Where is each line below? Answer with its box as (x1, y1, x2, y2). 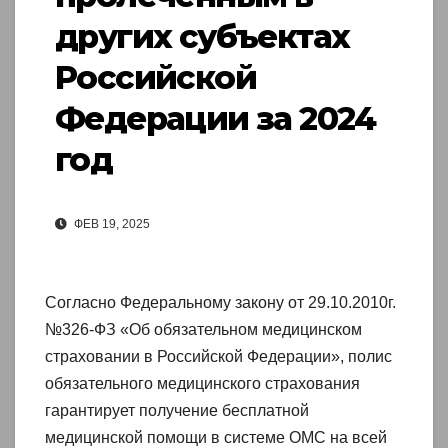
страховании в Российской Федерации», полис (45, 348, 392, 366)
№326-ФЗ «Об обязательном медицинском (45, 321, 362, 339)
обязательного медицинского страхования (45, 375, 360, 393)
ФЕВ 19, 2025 (71, 217, 150, 232)
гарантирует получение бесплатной (45, 402, 309, 420)
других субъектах (55, 17, 350, 57)
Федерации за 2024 (55, 99, 376, 139)
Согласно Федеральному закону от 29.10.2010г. (45, 294, 396, 312)
